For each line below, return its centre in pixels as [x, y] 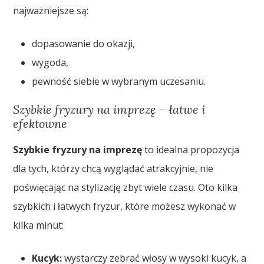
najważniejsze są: [51, 11]
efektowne [40, 124]
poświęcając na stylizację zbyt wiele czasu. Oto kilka [126, 188]
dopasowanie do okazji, [84, 44]
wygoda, [50, 63]
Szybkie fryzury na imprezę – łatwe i [109, 110]
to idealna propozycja [191, 150]
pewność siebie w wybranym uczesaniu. [119, 82]
